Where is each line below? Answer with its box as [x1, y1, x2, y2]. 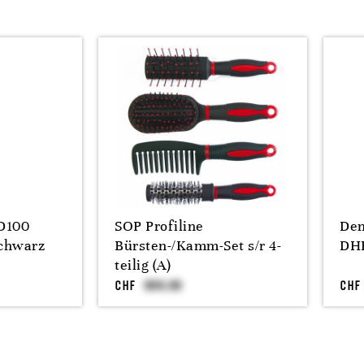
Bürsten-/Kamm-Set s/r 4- [115, 236, 281, 254]
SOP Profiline [115, 217, 204, 235]
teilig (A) [115, 256, 171, 274]
